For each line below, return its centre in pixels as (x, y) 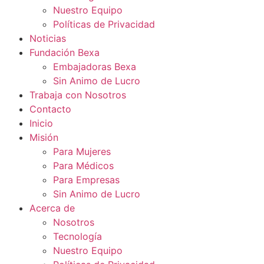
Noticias (48, 39)
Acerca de (52, 208)
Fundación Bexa (65, 53)
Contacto (50, 109)
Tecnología (77, 237)
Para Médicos (83, 166)
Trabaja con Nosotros (78, 95)
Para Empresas (86, 180)
